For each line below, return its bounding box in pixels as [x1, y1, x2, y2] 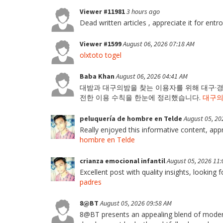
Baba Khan [80, 71, 116, 81]
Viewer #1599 [80, 39, 123, 48]
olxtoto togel [80, 50, 121, 60]
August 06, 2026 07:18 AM [123, 39, 195, 48]
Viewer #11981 [80, 6, 126, 16]
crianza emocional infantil [80, 156, 167, 165]
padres [80, 177, 102, 187]
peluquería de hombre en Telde [80, 113, 184, 123]
